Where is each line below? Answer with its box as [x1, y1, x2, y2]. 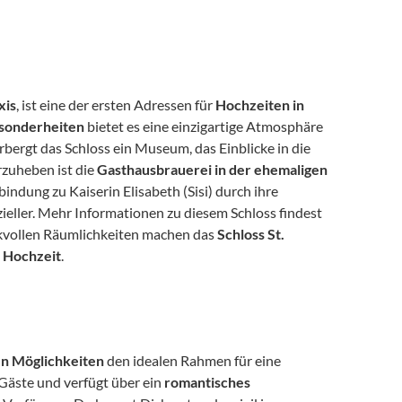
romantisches [164, 373, 251, 390]
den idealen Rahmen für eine [104, 352, 282, 369]
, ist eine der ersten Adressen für [16, 96, 216, 113]
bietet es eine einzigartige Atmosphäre [84, 118, 324, 135]
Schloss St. [217, 225, 285, 242]
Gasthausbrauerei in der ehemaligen [97, 161, 328, 178]
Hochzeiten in [215, 96, 305, 113]
